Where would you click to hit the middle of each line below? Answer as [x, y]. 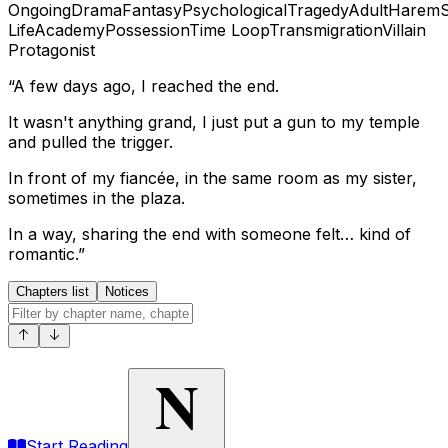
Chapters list [52, 291]
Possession [147, 29]
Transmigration [325, 29]
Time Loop [229, 29]
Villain [404, 29]
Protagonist [51, 49]
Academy [69, 29]
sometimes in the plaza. [96, 197]
